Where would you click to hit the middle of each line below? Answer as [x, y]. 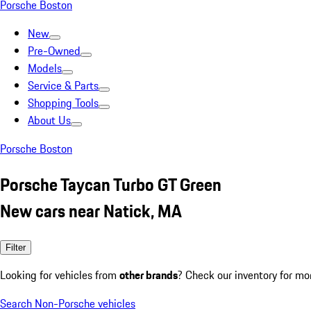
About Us [49, 120]
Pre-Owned [54, 51]
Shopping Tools [63, 103]
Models [45, 68]
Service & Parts [63, 85]
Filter [16, 247]
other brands [149, 275]
